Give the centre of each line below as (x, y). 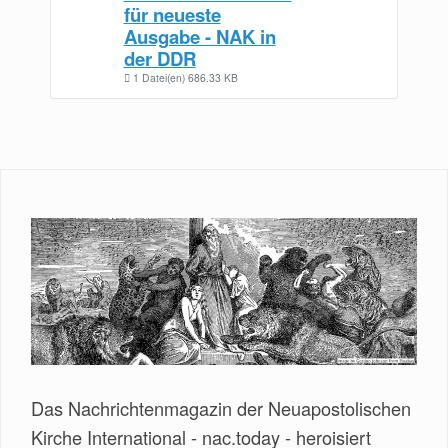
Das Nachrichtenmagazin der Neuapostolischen (221, 407)
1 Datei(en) (158, 77)
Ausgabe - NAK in (199, 36)
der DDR (159, 58)
